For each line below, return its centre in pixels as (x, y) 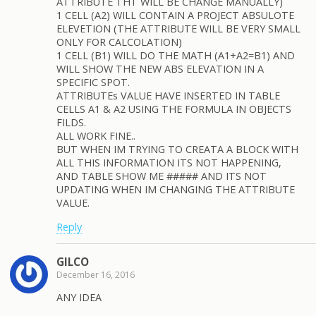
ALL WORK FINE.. (96, 136)
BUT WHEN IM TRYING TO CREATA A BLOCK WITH (177, 150)
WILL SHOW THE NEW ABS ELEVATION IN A (160, 69)
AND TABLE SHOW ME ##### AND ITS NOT (162, 176)
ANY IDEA (79, 298)
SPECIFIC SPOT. (93, 83)
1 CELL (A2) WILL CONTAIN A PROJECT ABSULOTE (175, 16)
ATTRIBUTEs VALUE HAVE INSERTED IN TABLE (168, 96)
